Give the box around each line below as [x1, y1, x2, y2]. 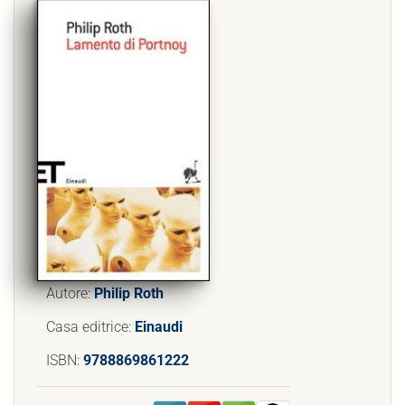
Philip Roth [94, 285, 164, 302]
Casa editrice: [46, 318, 135, 335]
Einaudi [135, 318, 183, 335]
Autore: [46, 285, 94, 302]
